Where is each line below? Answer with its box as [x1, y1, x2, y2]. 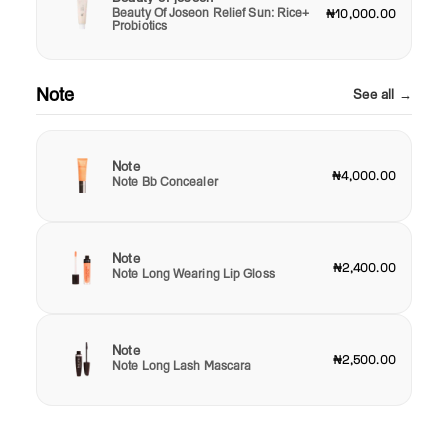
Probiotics [112, 18, 167, 34]
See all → [353, 85, 412, 102]
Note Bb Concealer [112, 173, 218, 189]
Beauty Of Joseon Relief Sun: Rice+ [112, 5, 310, 21]
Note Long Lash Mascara [112, 357, 252, 373]
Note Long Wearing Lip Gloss [112, 265, 275, 281]
